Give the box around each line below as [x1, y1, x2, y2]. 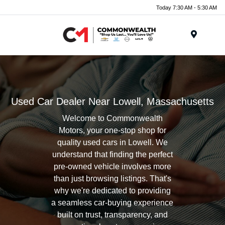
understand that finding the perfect [52, 150, 173, 159]
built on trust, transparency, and [57, 210, 168, 219]
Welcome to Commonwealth [62, 114, 163, 123]
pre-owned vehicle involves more [53, 162, 171, 171]
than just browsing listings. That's [53, 174, 171, 183]
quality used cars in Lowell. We [57, 138, 168, 147]
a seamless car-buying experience [51, 198, 174, 207]
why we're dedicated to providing [54, 186, 171, 195]
